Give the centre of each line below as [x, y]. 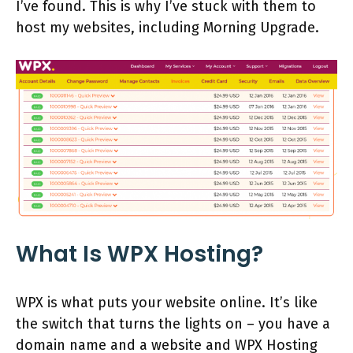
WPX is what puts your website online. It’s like [167, 302]
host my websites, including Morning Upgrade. [169, 27]
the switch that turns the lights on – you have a [173, 323]
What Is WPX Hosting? [139, 254]
